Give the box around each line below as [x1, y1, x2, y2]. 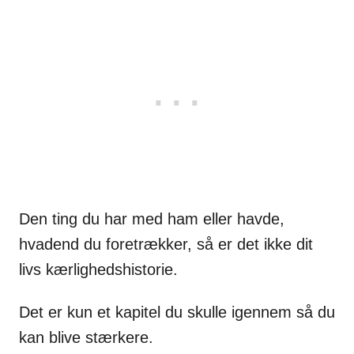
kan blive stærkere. [19, 329, 153, 347]
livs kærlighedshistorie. [19, 261, 178, 279]
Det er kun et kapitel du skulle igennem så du [19, 303, 335, 322]
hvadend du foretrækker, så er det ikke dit [19, 235, 313, 254]
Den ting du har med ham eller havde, [19, 210, 284, 228]
